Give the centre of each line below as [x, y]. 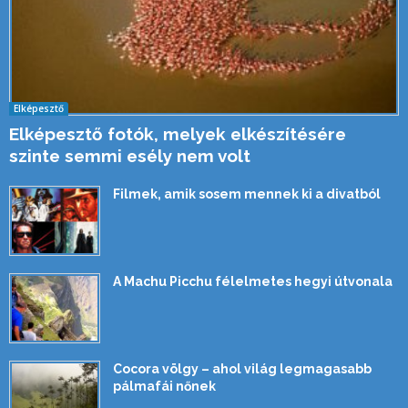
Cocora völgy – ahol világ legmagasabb [242, 369]
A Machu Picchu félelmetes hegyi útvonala [253, 282]
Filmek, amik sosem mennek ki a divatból [247, 194]
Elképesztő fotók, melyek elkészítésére [178, 134]
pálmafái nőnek [164, 387]
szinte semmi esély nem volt [130, 156]
